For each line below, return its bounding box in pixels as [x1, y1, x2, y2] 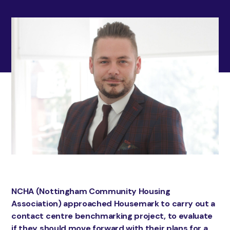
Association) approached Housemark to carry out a [11, 198, 215, 209]
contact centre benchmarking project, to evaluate [11, 210, 213, 221]
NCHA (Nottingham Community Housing [11, 185, 170, 197]
